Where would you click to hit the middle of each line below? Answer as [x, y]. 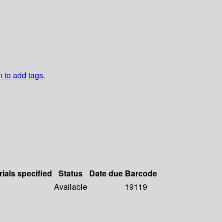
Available [71, 187]
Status [71, 173]
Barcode [141, 173]
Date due [106, 173]
